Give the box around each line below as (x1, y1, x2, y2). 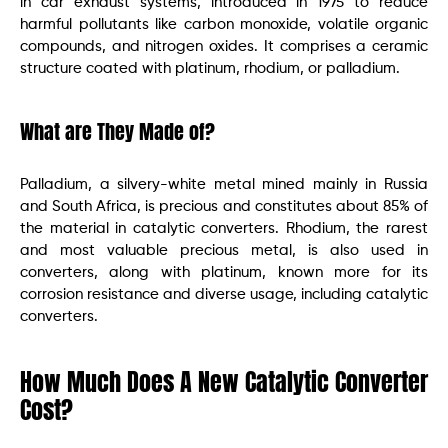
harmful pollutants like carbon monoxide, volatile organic (20, 16, 428, 32)
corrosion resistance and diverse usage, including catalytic (20, 286, 428, 302)
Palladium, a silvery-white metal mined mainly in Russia (20, 176, 428, 192)
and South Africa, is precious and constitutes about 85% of (20, 198, 428, 214)
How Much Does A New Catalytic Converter (20, 363, 428, 400)
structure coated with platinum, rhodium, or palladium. (20, 60, 400, 76)
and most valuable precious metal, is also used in (20, 242, 428, 258)
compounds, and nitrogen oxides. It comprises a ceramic (20, 38, 428, 54)
